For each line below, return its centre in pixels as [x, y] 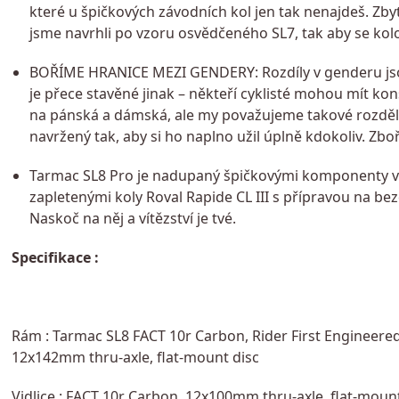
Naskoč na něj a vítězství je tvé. [132, 218]
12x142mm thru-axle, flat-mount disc [135, 357]
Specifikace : [55, 257]
